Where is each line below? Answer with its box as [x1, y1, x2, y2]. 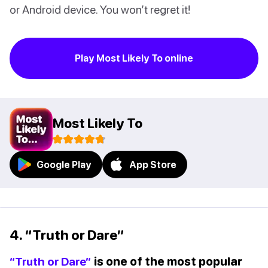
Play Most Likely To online [75, 53, 193, 64]
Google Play [36, 159, 92, 170]
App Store [129, 159, 176, 170]
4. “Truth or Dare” [10, 227, 124, 243]
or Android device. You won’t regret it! [10, 2, 190, 17]
